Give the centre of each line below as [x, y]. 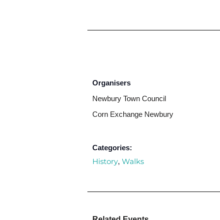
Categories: [112, 148]
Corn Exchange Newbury [133, 114]
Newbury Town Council [129, 98]
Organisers [111, 83]
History [105, 161]
